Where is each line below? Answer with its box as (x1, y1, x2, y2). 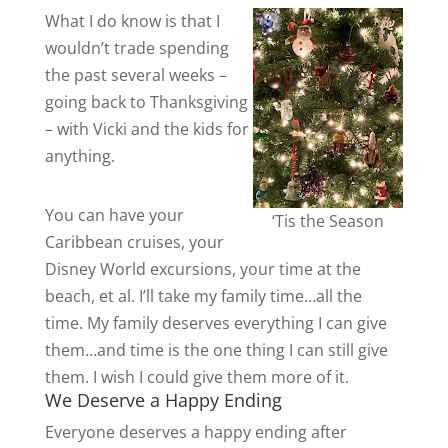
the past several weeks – (44, 64, 227, 86)
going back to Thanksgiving (44, 91, 248, 113)
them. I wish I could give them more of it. (44, 366, 349, 388)
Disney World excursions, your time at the (44, 258, 361, 280)
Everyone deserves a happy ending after (44, 421, 347, 443)
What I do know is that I (44, 10, 220, 32)
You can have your (44, 204, 184, 226)
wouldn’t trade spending (44, 37, 229, 59)
